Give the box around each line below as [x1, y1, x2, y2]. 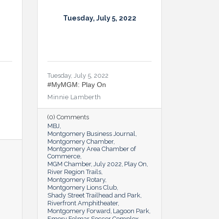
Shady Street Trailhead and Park [47, 191, 140, 199]
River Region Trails [47, 168, 101, 175]
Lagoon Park [113, 207, 149, 215]
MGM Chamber [47, 160, 91, 168]
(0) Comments [47, 113, 89, 121]
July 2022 [93, 160, 122, 168]
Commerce [47, 152, 80, 160]
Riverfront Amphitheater [47, 199, 118, 207]
